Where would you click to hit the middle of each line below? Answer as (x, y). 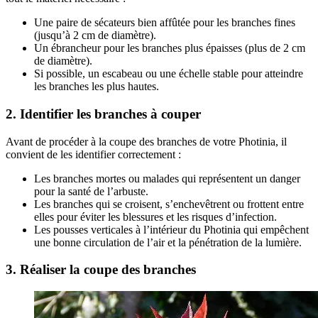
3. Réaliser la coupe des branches (101, 270)
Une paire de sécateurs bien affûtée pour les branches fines (165, 23)
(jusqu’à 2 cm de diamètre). (95, 35)
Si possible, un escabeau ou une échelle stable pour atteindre (169, 74)
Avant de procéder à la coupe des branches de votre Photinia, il (146, 141)
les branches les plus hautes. (97, 87)
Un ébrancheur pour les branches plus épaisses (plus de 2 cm (170, 48)
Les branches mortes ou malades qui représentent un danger (167, 178)
